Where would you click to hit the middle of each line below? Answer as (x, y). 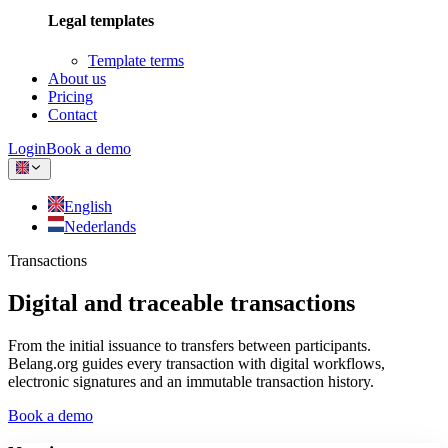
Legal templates (101, 21)
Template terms (136, 60)
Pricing (70, 96)
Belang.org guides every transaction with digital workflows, (196, 363)
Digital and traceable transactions (181, 302)
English (88, 206)
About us (77, 78)
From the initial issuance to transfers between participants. (189, 345)
